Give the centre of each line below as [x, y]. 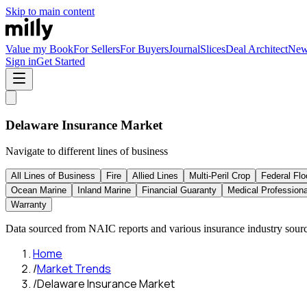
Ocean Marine [39, 191]
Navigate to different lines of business [87, 151]
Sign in [21, 61]
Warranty [29, 205]
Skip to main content [50, 11]
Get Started [61, 61]
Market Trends [74, 269]
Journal [184, 49]
